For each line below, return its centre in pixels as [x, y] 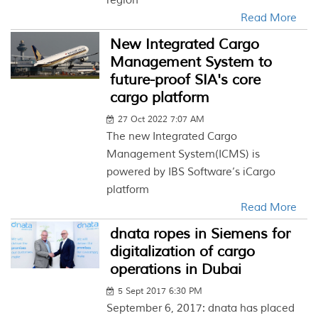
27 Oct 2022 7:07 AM [161, 120]
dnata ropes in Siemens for [201, 234]
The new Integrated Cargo [172, 137]
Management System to [191, 62]
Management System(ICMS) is [183, 154]
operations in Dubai [176, 269]
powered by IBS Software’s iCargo [191, 172]
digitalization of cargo [183, 252]
